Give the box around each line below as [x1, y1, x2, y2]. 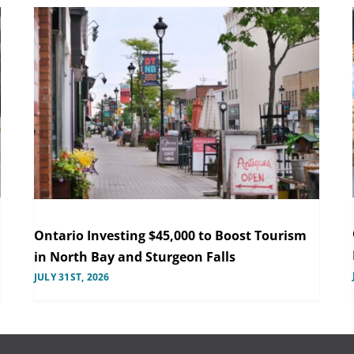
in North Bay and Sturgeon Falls [33, 247, 235, 265]
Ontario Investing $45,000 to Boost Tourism [33, 226, 307, 244]
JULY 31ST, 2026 [33, 269, 110, 284]
